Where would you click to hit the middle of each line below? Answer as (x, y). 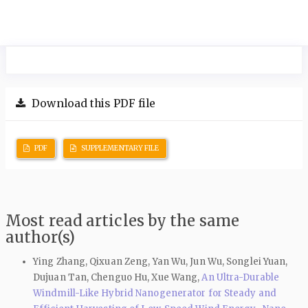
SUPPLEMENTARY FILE (119, 148)
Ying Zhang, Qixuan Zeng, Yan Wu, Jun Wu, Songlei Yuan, (161, 261)
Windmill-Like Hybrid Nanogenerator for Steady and (155, 293)
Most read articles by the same (123, 221)
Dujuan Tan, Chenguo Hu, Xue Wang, (118, 277)
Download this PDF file (92, 104)
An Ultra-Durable (241, 277)
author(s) (40, 238)
